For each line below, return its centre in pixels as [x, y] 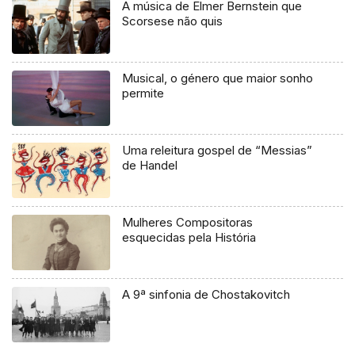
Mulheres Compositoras [188, 222]
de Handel [150, 165]
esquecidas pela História [189, 237]
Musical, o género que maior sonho [218, 78]
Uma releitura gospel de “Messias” [218, 150]
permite [143, 94]
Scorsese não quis [173, 21]
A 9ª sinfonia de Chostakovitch [206, 294]
